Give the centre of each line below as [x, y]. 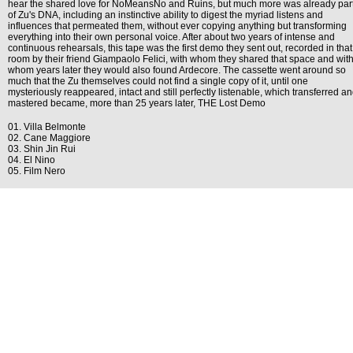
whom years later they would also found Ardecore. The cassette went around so [177, 70]
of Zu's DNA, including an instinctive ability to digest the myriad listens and [165, 15]
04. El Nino [32, 160]
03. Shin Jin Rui [42, 149]
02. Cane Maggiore [49, 138]
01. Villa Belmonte [47, 127]
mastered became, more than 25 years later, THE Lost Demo [137, 103]
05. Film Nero [37, 171]
